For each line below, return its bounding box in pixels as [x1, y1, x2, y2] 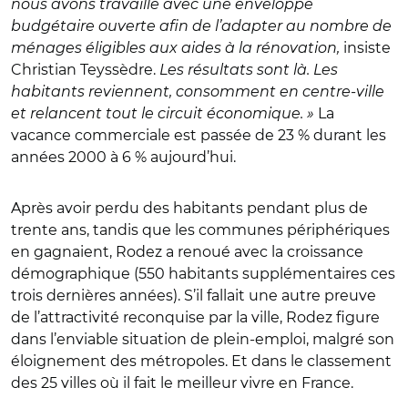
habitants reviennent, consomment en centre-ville [11, 82, 384, 100]
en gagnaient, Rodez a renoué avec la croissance [11, 242, 363, 260]
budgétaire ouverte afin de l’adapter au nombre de [11, 16, 392, 35]
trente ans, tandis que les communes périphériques [11, 220, 390, 239]
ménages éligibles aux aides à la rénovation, [11, 38, 340, 56]
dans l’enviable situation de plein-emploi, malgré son [11, 330, 394, 348]
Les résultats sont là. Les [159, 60, 338, 78]
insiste [340, 38, 391, 56]
